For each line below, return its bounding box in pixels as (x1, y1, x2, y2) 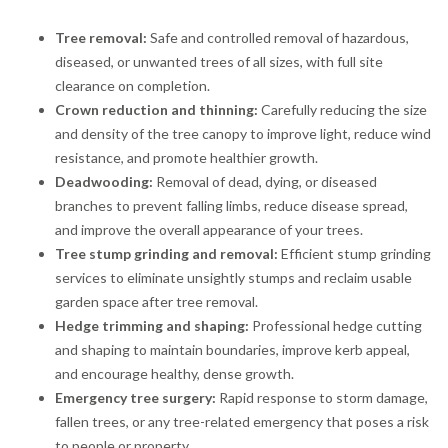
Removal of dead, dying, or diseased (153, 172, 377, 190)
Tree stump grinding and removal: (55, 244, 278, 262)
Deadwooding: (55, 172, 153, 190)
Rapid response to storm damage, (216, 388, 428, 406)
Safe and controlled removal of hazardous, (147, 28, 409, 46)
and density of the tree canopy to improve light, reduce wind (55, 124, 431, 142)
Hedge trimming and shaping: (55, 316, 249, 334)
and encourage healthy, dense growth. (55, 364, 294, 382)
